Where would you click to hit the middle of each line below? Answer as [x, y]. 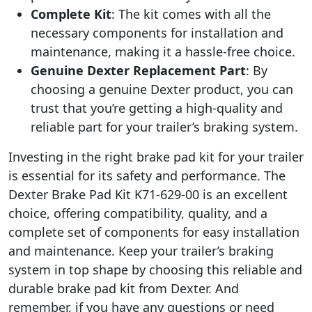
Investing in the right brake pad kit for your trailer [156, 156]
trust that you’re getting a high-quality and [157, 108]
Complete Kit [71, 14]
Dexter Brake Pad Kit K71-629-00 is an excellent [148, 194]
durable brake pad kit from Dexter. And [124, 288]
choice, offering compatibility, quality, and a [138, 213]
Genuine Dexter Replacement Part [138, 70]
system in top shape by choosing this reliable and [155, 269]
